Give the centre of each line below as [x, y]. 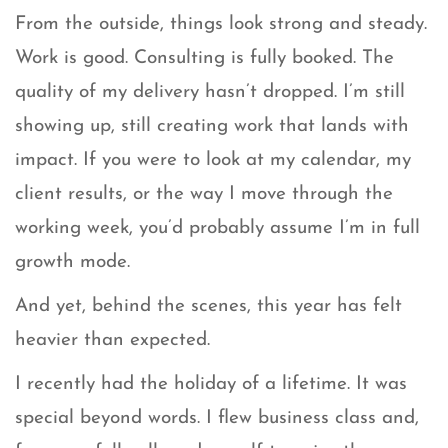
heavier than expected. [112, 341]
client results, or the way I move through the [204, 195]
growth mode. [72, 263]
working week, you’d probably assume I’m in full [217, 229]
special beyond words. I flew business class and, [217, 419]
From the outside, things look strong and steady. [221, 25]
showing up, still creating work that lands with [212, 127]
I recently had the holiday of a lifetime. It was [211, 385]
